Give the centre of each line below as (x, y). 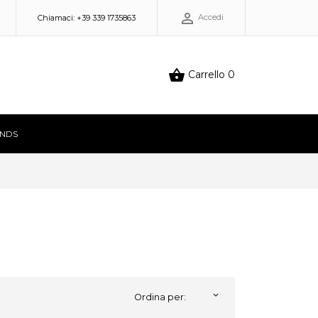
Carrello (206, 74)
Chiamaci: (57, 18)
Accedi (211, 17)
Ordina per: (160, 297)
